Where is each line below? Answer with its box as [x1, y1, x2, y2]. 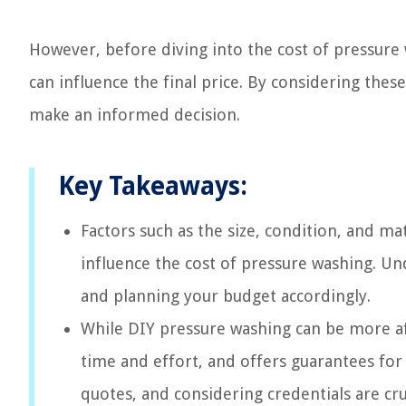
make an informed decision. [29, 105, 240, 124]
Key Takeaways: [58, 171, 247, 201]
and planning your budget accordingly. [81, 286, 371, 305]
